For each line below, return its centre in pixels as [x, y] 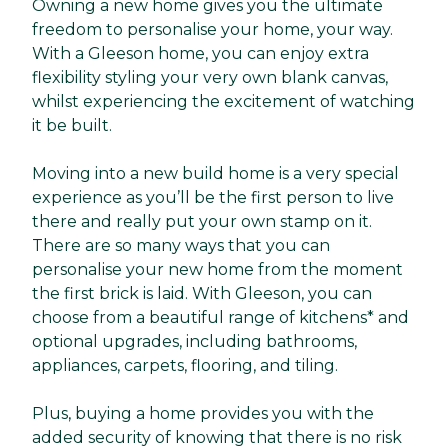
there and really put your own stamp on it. [202, 221]
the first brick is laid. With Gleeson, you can [202, 293]
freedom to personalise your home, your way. [212, 29]
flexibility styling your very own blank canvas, [210, 77]
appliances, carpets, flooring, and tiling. [187, 365]
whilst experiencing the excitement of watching [223, 101]
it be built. [74, 125]
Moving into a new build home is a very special [215, 173]
